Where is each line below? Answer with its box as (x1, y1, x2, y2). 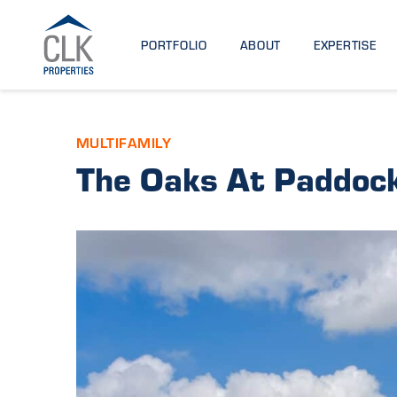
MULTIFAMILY (75, 132, 172, 152)
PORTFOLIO (141, 36, 207, 52)
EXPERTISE (313, 36, 377, 52)
